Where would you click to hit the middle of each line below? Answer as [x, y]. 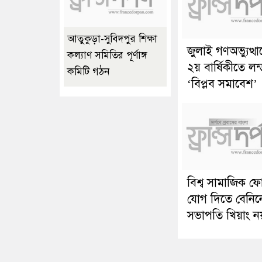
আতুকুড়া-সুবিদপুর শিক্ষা [112, 39]
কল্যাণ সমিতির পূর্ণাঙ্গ [107, 56]
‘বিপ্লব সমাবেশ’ [222, 84]
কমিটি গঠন [88, 72]
